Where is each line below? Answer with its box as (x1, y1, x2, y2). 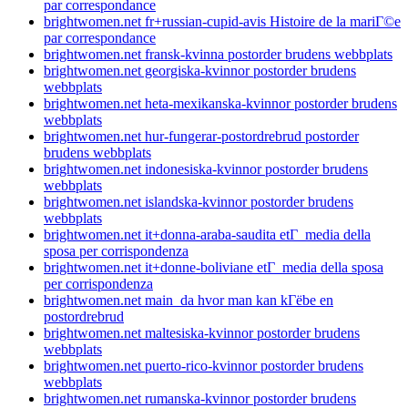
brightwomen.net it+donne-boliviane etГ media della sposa (44, 259, 383, 275)
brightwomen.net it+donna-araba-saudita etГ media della (44, 226, 371, 242)
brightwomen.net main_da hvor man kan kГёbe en (44, 291, 333, 308)
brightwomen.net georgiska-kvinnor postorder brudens (44, 62, 356, 78)
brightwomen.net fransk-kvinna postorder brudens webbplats (44, 46, 393, 62)
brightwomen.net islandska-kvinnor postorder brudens (44, 193, 353, 209)
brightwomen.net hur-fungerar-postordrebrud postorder (44, 127, 359, 144)
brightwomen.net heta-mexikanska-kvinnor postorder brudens (44, 95, 397, 111)
